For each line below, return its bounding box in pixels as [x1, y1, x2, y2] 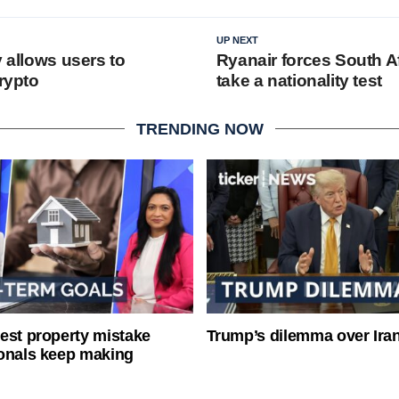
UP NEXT [216, 34, 258, 45]
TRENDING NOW [135, 119, 264, 138]
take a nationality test [216, 70, 382, 90]
